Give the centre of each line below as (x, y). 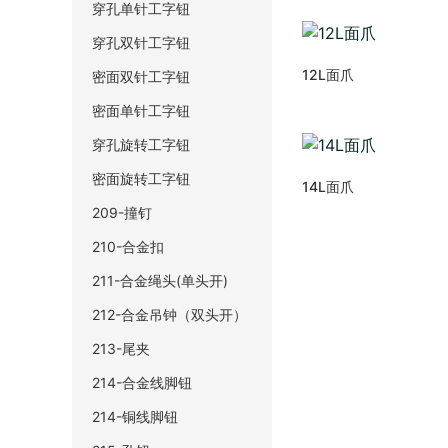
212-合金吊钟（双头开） (169, 314)
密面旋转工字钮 (141, 178)
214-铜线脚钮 (135, 416)
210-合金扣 (128, 246)
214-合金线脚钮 (142, 382)
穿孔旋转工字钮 (141, 144)
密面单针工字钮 (141, 110)
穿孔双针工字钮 (141, 42)
